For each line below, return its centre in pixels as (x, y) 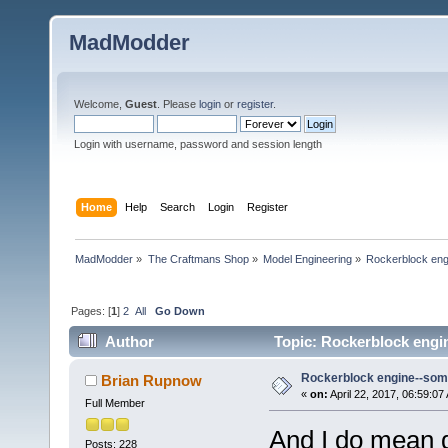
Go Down (180, 310)
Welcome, (99, 104)
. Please (178, 104)
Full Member (114, 403)
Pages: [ (91, 310)
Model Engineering (307, 258)
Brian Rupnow (152, 381)
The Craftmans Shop (198, 258)
